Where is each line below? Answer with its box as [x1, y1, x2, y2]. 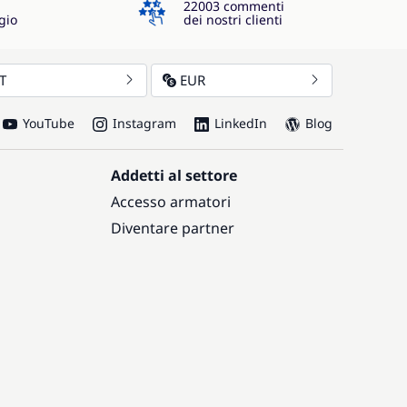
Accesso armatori [111, 192, 232, 212]
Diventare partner [111, 218, 235, 238]
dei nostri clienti [184, 11, 283, 28]
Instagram [112, 114, 176, 132]
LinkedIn [213, 114, 267, 132]
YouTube [22, 114, 74, 132]
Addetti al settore [111, 165, 238, 185]
